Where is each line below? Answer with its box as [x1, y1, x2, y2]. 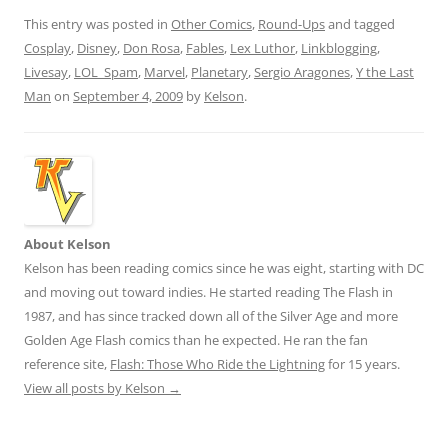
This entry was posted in [24, 15, 171, 34]
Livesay [24, 63, 68, 82]
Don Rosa [123, 39, 180, 58]
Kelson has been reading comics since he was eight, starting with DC [24, 259, 424, 278]
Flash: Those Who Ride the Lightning [110, 355, 325, 374]
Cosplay [24, 39, 71, 58]
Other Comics [171, 15, 252, 34]
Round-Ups [258, 15, 325, 34]
